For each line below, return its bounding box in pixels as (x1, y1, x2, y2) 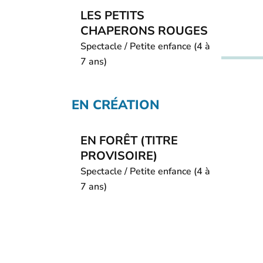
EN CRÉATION (72, 96, 160, 114)
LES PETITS (80, 8, 144, 23)
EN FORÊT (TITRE (80, 133, 178, 149)
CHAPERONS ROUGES (80, 23, 208, 39)
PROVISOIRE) (80, 148, 157, 164)
